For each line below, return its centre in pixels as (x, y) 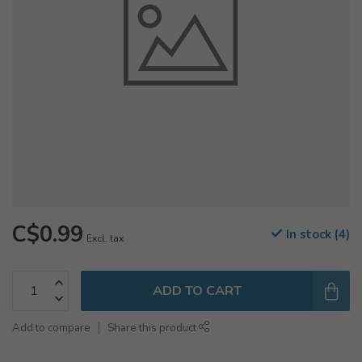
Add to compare (51, 328)
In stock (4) (316, 234)
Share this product (153, 328)
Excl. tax (105, 238)
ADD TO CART (197, 290)
